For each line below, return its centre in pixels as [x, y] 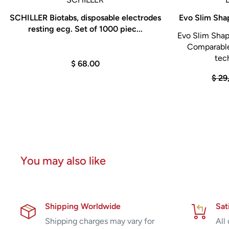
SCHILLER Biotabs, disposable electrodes [85, 17]
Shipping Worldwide [83, 206]
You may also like [63, 161]
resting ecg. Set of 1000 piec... [85, 29]
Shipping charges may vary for [100, 221]
